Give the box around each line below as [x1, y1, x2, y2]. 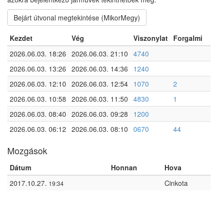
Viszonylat [133, 33, 168, 43]
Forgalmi [173, 33, 202, 43]
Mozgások [7, 144, 47, 157]
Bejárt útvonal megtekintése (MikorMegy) [14, 13, 140, 22]
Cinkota [164, 178, 188, 188]
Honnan [111, 163, 137, 172]
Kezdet [10, 33, 33, 43]
